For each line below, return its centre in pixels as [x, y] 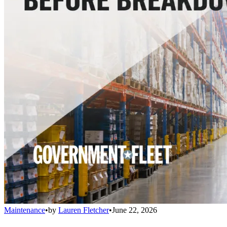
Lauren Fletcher [84, 210]
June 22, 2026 [135, 210]
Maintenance [25, 210]
